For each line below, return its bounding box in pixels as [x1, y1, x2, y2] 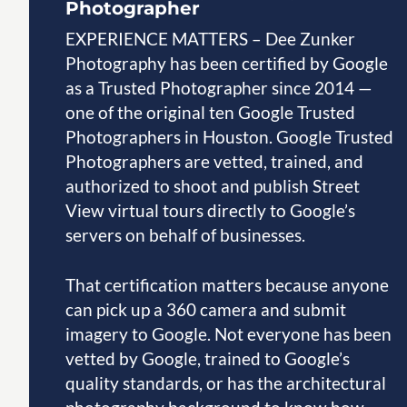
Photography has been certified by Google [65, 52, 388, 74]
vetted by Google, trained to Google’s [65, 348, 350, 370]
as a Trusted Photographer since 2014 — [65, 76, 372, 98]
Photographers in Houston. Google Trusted [65, 125, 393, 147]
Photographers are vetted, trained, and [65, 150, 363, 172]
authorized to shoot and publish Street [65, 174, 360, 196]
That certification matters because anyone [65, 274, 389, 296]
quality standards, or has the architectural [65, 372, 386, 394]
